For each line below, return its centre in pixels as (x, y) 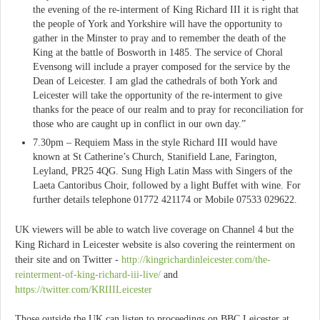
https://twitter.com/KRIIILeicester (84, 289)
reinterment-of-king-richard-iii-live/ (88, 274)
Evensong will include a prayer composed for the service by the (161, 66)
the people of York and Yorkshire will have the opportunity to (157, 24)
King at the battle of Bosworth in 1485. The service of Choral (158, 52)
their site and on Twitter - (68, 259)
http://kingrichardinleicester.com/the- (196, 259)
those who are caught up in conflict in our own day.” (139, 124)
